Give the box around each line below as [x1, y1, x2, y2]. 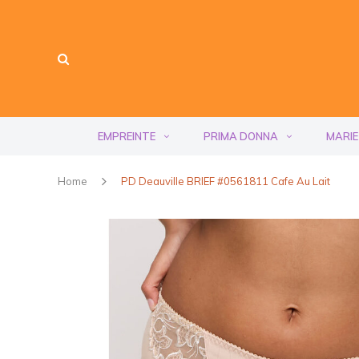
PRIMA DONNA [204, 130, 278, 143]
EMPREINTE [98, 130, 155, 143]
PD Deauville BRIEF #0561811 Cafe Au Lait [121, 175, 330, 188]
